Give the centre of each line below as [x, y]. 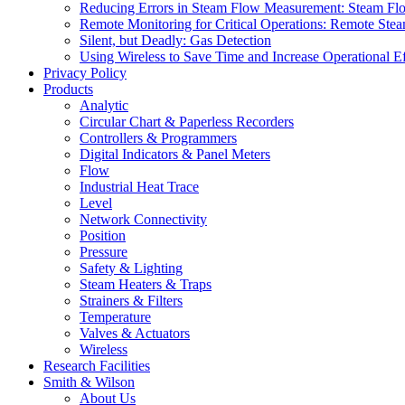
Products [68, 89]
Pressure [104, 252]
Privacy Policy [85, 73]
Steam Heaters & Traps [146, 285]
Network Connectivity [143, 220]
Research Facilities [97, 366]
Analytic [104, 106]
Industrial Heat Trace [139, 187]
